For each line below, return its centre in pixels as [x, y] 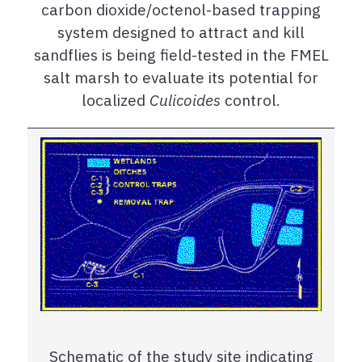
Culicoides [185, 100]
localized [114, 100]
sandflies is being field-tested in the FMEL [181, 55]
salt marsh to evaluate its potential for [181, 77]
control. [253, 100]
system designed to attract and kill [181, 32]
